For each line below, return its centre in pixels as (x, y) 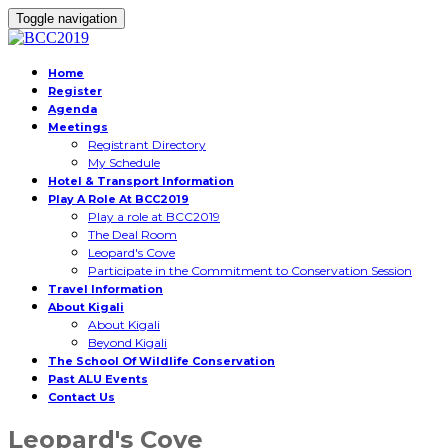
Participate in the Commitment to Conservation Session (250, 270)
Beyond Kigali (127, 342)
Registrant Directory (147, 144)
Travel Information (105, 289)
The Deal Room (132, 234)
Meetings (78, 127)
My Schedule (124, 162)
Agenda (72, 109)
